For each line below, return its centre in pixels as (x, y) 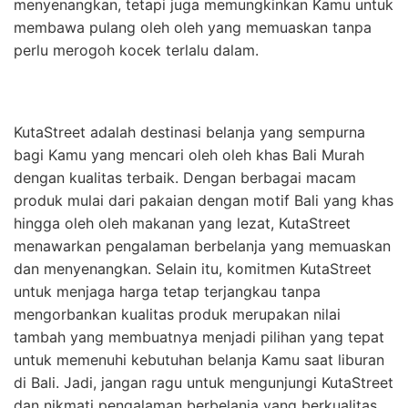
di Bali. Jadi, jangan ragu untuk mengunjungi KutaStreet (204, 382)
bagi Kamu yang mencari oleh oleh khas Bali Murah (189, 154)
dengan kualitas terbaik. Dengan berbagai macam (185, 177)
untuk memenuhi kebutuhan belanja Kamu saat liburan (199, 359)
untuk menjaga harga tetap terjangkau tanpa (167, 291)
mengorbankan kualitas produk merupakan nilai (177, 314)
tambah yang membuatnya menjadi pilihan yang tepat (199, 337)
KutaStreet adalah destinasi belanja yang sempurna (189, 132)
